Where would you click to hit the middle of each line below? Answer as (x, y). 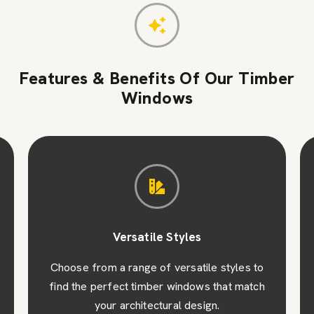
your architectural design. (157, 305)
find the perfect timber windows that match (157, 286)
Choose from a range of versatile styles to (157, 267)
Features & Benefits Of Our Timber (157, 78)
